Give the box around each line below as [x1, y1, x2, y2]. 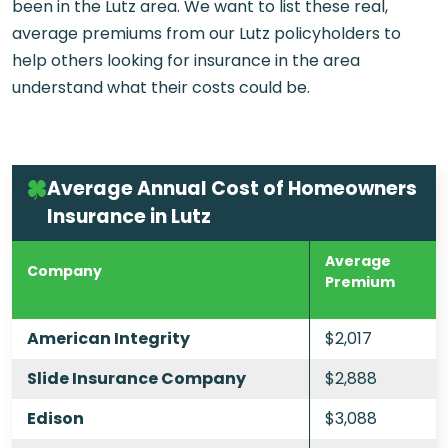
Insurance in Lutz [47, 203, 211, 231]
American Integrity [27, 327, 190, 351]
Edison [27, 407, 84, 431]
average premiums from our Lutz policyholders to [12, 21, 401, 45]
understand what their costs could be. [12, 75, 310, 99]
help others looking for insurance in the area [12, 48, 360, 72]
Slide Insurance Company [27, 367, 246, 391]
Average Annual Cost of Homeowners [47, 175, 417, 203]
